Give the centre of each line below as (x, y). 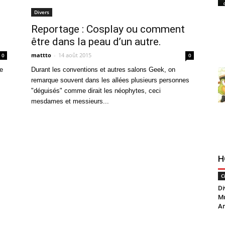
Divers (42, 12)
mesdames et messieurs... (70, 101)
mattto (41, 55)
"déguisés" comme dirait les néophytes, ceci (96, 91)
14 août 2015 (75, 55)
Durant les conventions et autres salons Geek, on (103, 70)
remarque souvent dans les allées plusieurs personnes (110, 80)
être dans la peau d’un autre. (96, 42)
